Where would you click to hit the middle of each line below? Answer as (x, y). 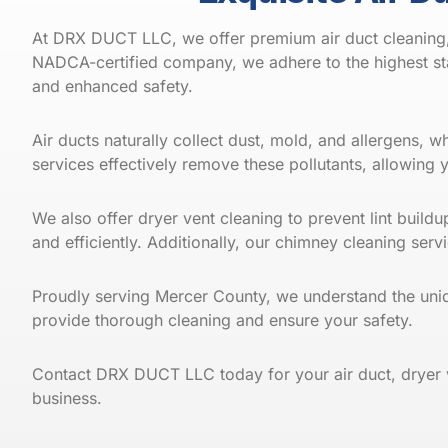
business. (67, 398)
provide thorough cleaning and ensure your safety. (222, 320)
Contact (64, 374)
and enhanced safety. (112, 86)
